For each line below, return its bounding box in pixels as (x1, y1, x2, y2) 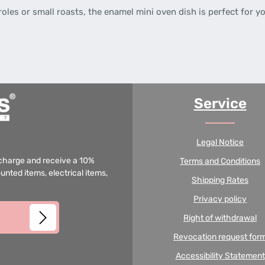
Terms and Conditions (180, 156, 260, 166)
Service (193, 95, 247, 112)
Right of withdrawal (183, 213, 257, 223)
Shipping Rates (192, 175, 248, 185)
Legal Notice (196, 137, 244, 147)
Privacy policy (193, 194, 247, 204)
